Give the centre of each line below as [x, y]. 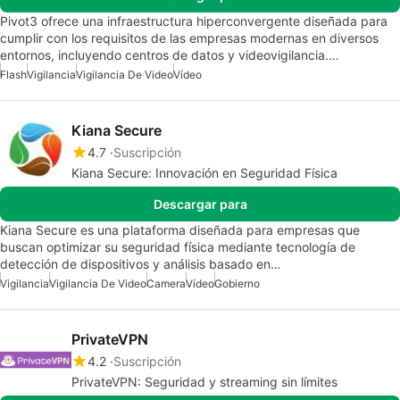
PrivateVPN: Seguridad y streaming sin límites [204, 382]
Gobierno [237, 284]
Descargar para [200, 204]
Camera [166, 284]
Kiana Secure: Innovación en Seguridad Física [204, 173]
